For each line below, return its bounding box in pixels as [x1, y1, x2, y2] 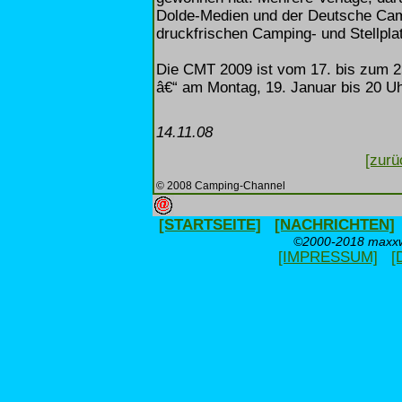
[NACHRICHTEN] [275, 216, 395, 233]
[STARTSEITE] [159, 216, 261, 233]
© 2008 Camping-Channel [156, 179, 285, 191]
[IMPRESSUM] [277, 249, 378, 266]
